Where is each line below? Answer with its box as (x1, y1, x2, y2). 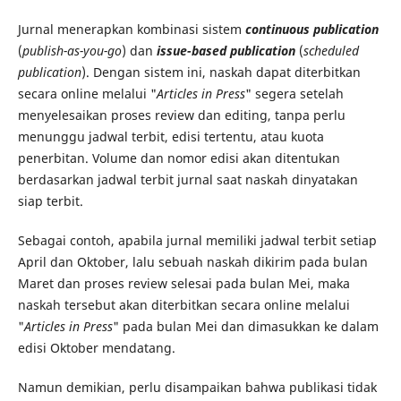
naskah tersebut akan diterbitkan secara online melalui (17, 295, 350, 313)
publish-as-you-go (21, 41, 122, 59)
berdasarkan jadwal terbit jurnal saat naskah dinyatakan (17, 170, 358, 188)
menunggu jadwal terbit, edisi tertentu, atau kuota (17, 127, 324, 145)
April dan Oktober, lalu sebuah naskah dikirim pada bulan (17, 252, 368, 270)
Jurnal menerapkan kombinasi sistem (17, 20, 242, 38)
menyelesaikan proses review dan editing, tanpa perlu (17, 106, 346, 124)
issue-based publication (156, 41, 295, 59)
